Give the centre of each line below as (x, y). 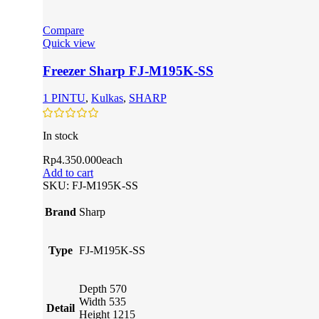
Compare (63, 30)
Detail (61, 308)
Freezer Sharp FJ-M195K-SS (128, 70)
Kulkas (107, 98)
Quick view (69, 43)
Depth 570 (103, 288)
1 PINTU (64, 98)
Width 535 (103, 301)
